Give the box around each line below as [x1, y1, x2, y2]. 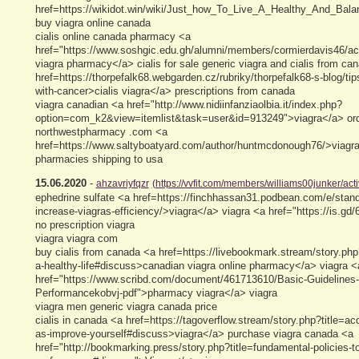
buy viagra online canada [34, 16, 151, 29]
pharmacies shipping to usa [34, 152, 163, 165]
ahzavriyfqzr [95, 177, 149, 189]
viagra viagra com [34, 232, 118, 244]
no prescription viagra [34, 218, 135, 231]
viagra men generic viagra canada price [34, 300, 217, 313]
